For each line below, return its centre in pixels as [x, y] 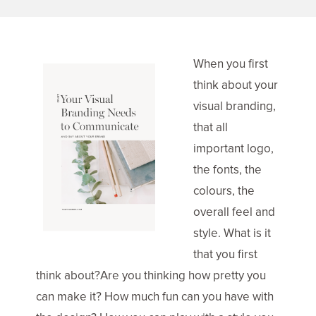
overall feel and [234, 212]
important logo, [233, 148]
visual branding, [235, 106]
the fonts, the [227, 169]
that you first [225, 254]
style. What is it [232, 233]
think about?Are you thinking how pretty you [151, 275]
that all [211, 127]
